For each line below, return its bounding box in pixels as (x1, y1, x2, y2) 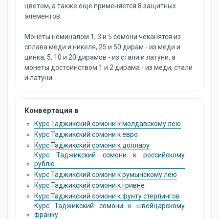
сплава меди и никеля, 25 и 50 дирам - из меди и (24, 43, 180, 51)
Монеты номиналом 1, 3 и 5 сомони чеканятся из (24, 33, 181, 41)
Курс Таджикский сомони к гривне (34, 181, 145, 189)
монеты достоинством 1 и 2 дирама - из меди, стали (24, 64, 193, 71)
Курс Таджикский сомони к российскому (34, 151, 185, 159)
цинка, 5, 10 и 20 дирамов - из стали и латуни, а (24, 53, 175, 61)
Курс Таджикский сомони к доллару (34, 141, 150, 149)
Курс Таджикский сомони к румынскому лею (34, 171, 177, 178)
